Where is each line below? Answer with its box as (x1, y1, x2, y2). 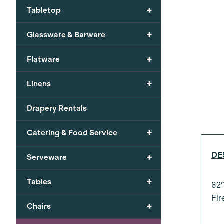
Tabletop (27, 5, 61, 14)
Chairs (27, 201, 51, 210)
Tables (27, 177, 51, 186)
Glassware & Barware (27, 30, 105, 39)
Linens (27, 79, 51, 88)
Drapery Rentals (27, 103, 87, 112)
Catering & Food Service (27, 128, 117, 137)
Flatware (27, 54, 60, 63)
